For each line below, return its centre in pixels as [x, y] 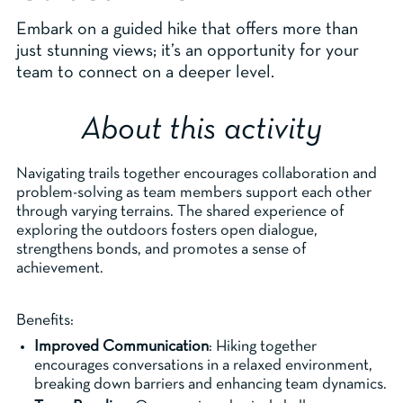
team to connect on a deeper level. [145, 73]
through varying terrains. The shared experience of [180, 212]
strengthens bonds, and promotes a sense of [161, 250]
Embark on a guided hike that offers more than [187, 30]
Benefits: [45, 321]
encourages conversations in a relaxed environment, [203, 366]
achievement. [60, 269]
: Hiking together [263, 347]
